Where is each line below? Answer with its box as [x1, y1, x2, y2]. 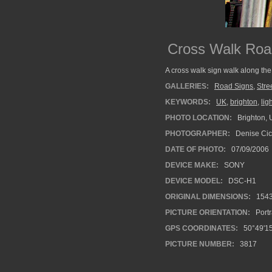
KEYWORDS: [165, 98, 211, 106]
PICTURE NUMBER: [165, 240, 234, 248]
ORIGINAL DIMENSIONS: [165, 192, 251, 201]
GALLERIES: [165, 82, 209, 90]
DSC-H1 [226, 177, 256, 185]
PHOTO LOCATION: [165, 114, 232, 122]
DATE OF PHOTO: [165, 145, 226, 154]
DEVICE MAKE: [165, 161, 219, 169]
